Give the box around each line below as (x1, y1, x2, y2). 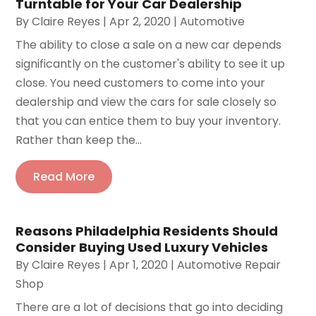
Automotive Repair (177, 257, 281, 274)
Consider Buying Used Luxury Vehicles (16, 238, 269, 257)
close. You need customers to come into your (16, 75, 266, 92)
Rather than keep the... (16, 132, 142, 149)
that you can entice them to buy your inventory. (16, 113, 281, 130)
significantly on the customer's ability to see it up (16, 56, 286, 73)
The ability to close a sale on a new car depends (16, 37, 282, 54)
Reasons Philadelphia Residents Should (16, 222, 279, 241)
